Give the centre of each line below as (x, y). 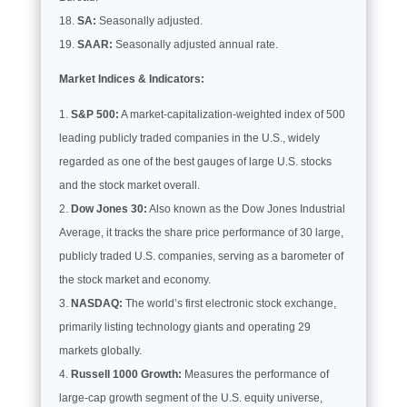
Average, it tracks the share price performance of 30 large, (201, 232)
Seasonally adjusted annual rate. (195, 44)
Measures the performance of (255, 374)
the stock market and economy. (134, 279)
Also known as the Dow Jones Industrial (246, 208)
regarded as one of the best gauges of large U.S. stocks (195, 161)
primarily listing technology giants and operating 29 (184, 327)
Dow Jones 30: (109, 208)
